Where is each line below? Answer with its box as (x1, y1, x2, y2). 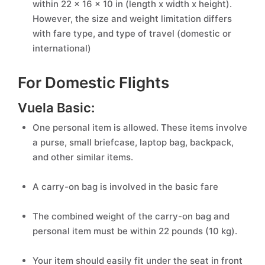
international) (33, 43, 91, 54)
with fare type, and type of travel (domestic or (33, 28, 231, 39)
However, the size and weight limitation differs (33, 13, 232, 24)
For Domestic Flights (18, 73, 169, 92)
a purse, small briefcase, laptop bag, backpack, (33, 137, 234, 148)
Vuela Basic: (18, 100, 95, 115)
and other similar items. (33, 151, 133, 163)
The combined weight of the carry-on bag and (33, 211, 230, 222)
